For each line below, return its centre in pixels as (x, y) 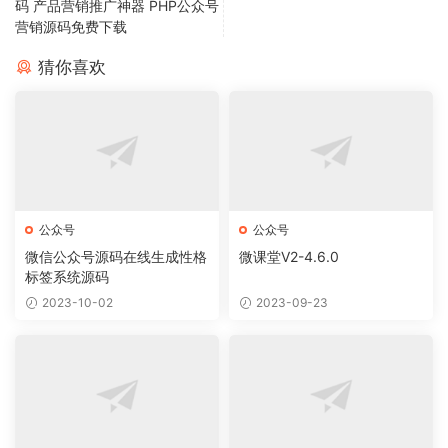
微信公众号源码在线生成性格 (116, 257)
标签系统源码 (67, 277)
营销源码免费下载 (71, 27)
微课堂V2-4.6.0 (289, 257)
